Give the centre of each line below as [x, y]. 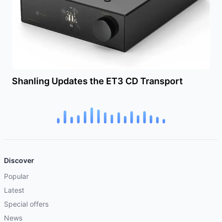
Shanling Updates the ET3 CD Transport [97, 81]
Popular [16, 176]
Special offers [26, 204]
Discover [19, 160]
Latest [14, 190]
